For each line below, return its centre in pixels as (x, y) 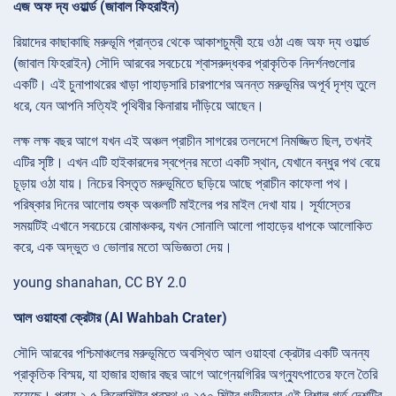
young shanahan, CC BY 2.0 (100, 282)
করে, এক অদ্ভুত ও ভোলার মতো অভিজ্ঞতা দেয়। (123, 247)
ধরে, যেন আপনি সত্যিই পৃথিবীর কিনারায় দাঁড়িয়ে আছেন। (139, 105)
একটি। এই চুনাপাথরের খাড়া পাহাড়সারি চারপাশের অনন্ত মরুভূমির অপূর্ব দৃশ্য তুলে (194, 84)
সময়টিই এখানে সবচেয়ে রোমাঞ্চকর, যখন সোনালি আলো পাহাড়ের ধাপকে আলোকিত (193, 225)
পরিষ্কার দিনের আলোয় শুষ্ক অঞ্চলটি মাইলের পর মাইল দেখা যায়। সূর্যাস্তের (182, 204)
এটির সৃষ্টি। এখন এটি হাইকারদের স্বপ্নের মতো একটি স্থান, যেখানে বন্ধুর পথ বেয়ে (197, 162)
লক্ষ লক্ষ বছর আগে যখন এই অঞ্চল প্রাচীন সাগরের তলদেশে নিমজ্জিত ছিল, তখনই (193, 141)
